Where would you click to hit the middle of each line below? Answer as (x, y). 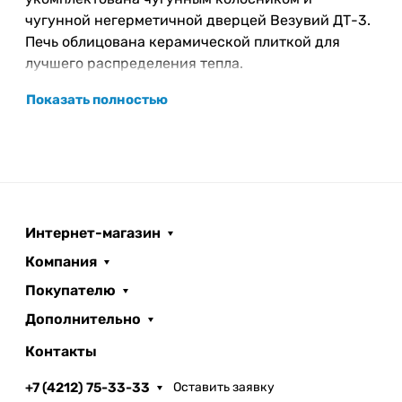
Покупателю (70, 290)
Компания (61, 261)
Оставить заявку (224, 388)
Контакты (61, 351)
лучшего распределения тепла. (134, 63)
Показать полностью (97, 99)
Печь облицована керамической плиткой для (183, 41)
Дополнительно (83, 319)
